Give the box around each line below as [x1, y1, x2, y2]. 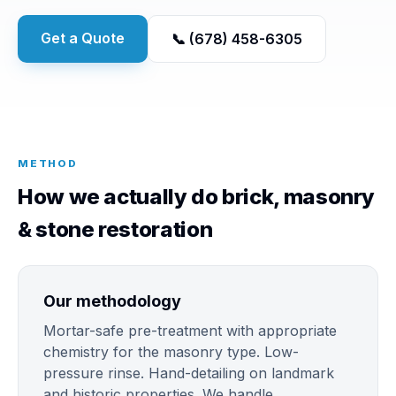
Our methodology [43, 292, 181, 310]
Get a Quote [41, 29, 125, 47]
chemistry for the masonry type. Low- [43, 343, 299, 361]
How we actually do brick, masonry [18, 184, 376, 209]
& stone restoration [18, 217, 213, 242]
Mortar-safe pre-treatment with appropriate [43, 322, 337, 339]
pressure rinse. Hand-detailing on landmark [43, 364, 334, 382]
